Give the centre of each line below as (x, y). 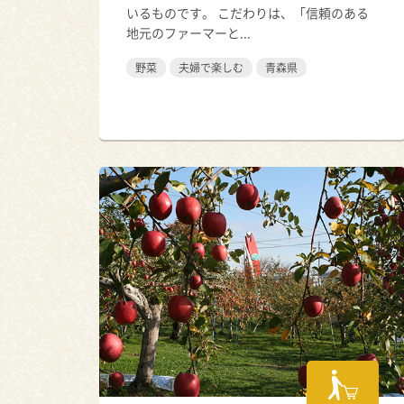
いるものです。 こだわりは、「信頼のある (248, 13)
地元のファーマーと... (188, 32)
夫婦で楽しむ (211, 68)
